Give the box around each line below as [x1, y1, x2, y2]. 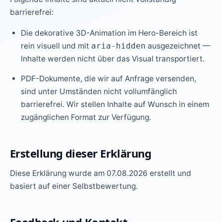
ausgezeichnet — [146, 41, 211, 51]
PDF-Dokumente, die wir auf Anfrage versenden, [21, 74, 197, 83]
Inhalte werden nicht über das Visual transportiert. [21, 54, 205, 63]
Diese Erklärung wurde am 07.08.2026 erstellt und [10, 168, 191, 178]
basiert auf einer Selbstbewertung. [10, 181, 138, 191]
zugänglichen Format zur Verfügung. [21, 112, 152, 122]
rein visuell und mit [21, 41, 92, 51]
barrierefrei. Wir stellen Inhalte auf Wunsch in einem [21, 100, 210, 109]
